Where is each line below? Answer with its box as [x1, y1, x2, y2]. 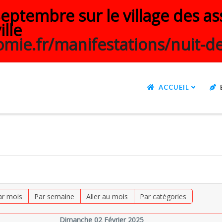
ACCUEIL [159, 83, 189, 91]
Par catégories [140, 192, 187, 201]
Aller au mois [86, 192, 128, 201]
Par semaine [34, 192, 75, 201]
